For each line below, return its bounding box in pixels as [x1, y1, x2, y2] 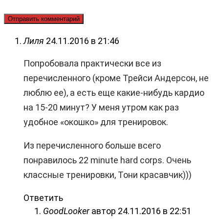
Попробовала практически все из [23, 58, 161, 68]
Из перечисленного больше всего [23, 140, 161, 151]
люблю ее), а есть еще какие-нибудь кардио [23, 87, 204, 98]
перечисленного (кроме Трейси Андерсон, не [23, 72, 209, 83]
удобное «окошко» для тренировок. [23, 116, 168, 127]
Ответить [23, 192, 63, 203]
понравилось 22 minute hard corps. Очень [23, 154, 191, 165]
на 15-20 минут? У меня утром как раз [23, 102, 179, 112]
